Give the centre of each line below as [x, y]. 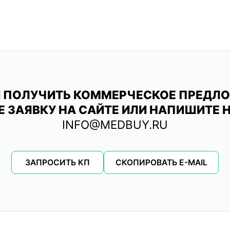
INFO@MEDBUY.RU [115, 125]
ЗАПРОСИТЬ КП [58, 163]
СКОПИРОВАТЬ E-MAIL [161, 163]
